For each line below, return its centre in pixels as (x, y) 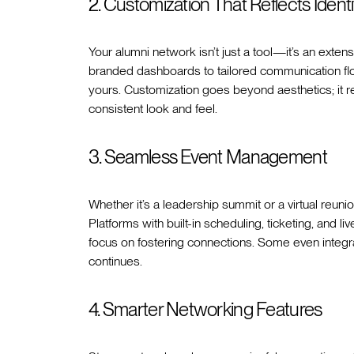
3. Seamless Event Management (208, 157)
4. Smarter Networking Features (205, 310)
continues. (115, 262)
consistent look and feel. (153, 109)
